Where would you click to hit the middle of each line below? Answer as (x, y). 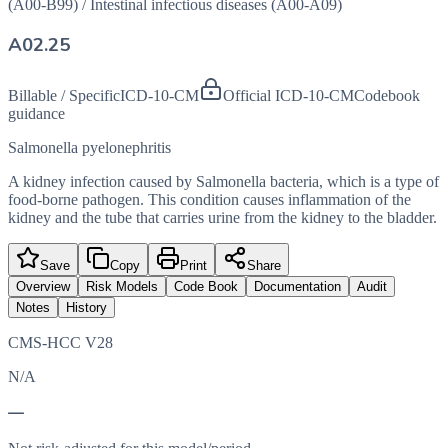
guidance (36, 114)
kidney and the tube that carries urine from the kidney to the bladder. (222, 218)
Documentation (297, 287)
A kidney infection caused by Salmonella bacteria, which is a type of (223, 182)
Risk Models (122, 287)
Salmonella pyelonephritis (89, 148)
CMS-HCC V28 (60, 343)
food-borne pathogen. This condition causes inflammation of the (209, 200)
